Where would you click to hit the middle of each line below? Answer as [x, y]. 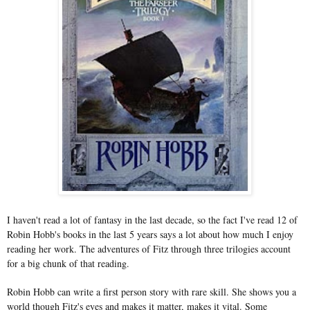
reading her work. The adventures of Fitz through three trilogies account [149, 249]
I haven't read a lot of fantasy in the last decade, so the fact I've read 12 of [152, 220]
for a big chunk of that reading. [68, 264]
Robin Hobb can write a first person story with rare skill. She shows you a [152, 292]
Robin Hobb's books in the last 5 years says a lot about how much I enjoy [150, 235]
